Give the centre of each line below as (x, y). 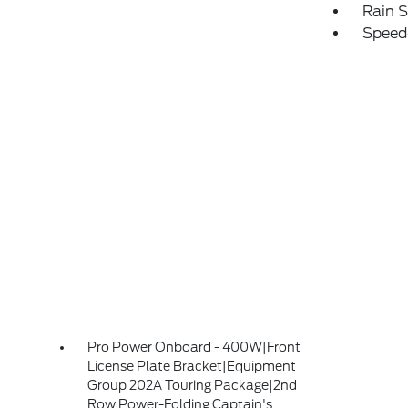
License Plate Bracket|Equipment (192, 366)
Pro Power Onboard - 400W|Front (194, 347)
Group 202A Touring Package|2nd (193, 385)
